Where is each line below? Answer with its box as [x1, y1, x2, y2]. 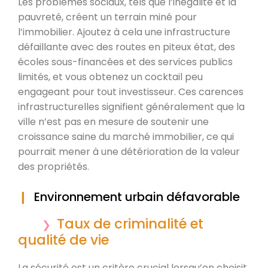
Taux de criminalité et [57, 214, 203, 233]
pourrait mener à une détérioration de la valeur [18, 144, 240, 159]
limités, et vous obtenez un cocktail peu [18, 69, 203, 84]
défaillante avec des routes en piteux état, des [18, 39, 235, 54]
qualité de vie [18, 230, 109, 249]
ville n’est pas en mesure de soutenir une [18, 114, 209, 129]
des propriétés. [18, 159, 89, 173]
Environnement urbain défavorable [34, 188, 240, 205]
